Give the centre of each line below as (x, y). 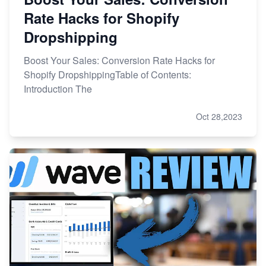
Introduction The (58, 89)
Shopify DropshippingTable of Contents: (107, 75)
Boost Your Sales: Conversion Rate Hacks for (119, 61)
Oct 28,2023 (219, 117)
